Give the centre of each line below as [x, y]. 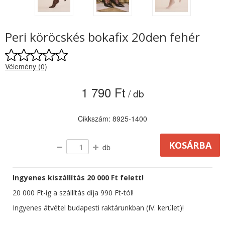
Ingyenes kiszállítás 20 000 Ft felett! [78, 178]
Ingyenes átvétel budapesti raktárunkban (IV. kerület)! [98, 208]
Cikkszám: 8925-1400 [113, 119]
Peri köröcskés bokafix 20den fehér [102, 37]
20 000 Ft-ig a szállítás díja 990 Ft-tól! [73, 193]
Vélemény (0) [26, 67]
